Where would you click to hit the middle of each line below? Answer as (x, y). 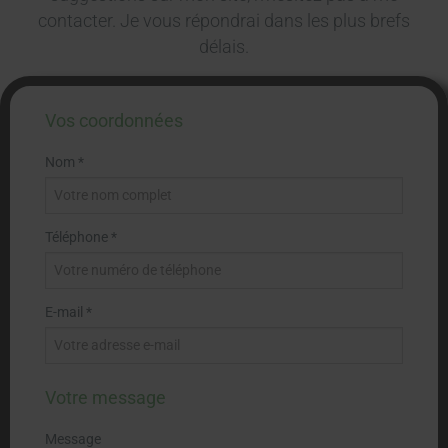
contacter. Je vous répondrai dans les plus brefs (224, 21)
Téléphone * (81, 236)
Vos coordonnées (114, 120)
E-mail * (68, 311)
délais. (224, 47)
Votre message (105, 397)
